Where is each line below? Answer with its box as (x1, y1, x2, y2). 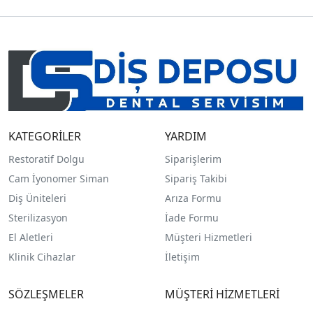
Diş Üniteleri (8, 191, 66, 205)
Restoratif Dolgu (8, 152, 85, 166)
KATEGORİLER (8, 129, 81, 144)
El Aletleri (8, 231, 53, 244)
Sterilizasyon (8, 211, 68, 224)
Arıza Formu (164, 191, 221, 205)
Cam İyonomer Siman (8, 172, 109, 185)
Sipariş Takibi (164, 172, 227, 185)
